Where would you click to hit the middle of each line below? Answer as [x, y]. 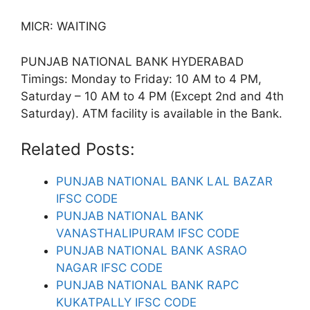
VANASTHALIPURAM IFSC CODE [148, 233]
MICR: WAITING [64, 26]
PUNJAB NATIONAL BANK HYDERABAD [132, 61]
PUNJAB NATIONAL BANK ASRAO [152, 250]
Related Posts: [78, 149]
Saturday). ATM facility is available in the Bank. [152, 113]
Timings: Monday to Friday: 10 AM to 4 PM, [141, 79]
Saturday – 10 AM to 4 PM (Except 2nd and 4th [152, 96]
